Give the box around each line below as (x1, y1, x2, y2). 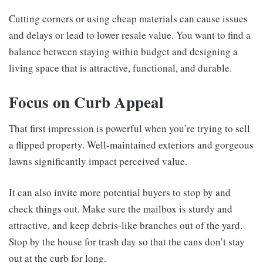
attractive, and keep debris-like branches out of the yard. (9, 218, 242, 232)
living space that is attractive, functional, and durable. (9, 60, 232, 75)
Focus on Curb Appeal (9, 90, 164, 113)
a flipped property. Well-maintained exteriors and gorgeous (9, 138, 254, 152)
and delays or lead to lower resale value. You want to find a (9, 28, 251, 42)
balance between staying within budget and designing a (9, 44, 238, 58)
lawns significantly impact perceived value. (9, 154, 187, 168)
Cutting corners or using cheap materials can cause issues (9, 11, 248, 25)
